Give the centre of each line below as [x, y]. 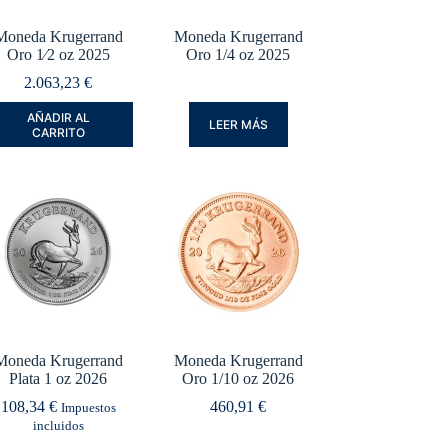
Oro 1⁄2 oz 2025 [58, 55]
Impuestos [88, 408]
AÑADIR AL [58, 117]
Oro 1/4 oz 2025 [238, 55]
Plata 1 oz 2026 [58, 379]
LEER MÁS [238, 125]
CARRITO [58, 132]
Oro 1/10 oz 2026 [238, 379]
